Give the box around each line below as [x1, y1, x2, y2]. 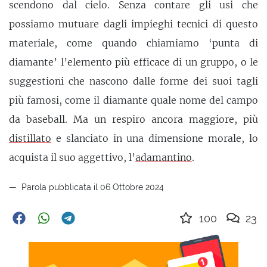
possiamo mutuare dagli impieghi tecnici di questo [9, 18, 258, 30]
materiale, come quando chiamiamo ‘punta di [9, 37, 258, 49]
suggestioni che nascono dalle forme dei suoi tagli [9, 75, 258, 88]
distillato [9, 132, 51, 145]
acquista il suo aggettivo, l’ [9, 151, 135, 164]
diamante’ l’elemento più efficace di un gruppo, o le [9, 56, 258, 69]
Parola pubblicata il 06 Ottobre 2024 [19, 181, 164, 192]
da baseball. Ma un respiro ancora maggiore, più [9, 113, 258, 126]
